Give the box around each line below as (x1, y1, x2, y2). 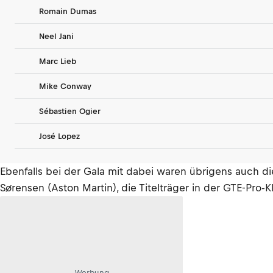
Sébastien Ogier (39, 106, 101, 116)
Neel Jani (39, 31, 74, 41)
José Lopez (39, 131, 80, 141)
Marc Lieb (39, 56, 76, 66)
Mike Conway (39, 81, 91, 91)
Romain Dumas (39, 6, 96, 16)
